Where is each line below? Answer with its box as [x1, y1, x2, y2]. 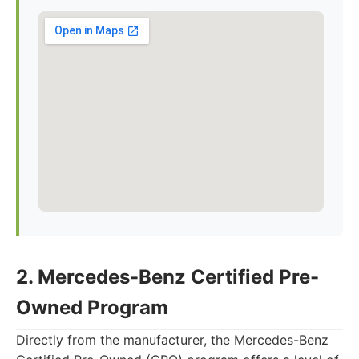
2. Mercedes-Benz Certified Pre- [16, 265, 319, 288]
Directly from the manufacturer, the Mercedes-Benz [16, 332, 329, 348]
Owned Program [16, 296, 168, 319]
